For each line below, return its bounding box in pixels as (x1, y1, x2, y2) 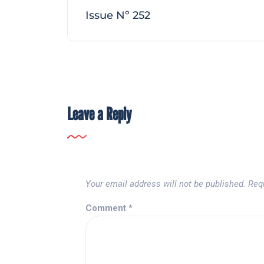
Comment (85, 203, 128, 214)
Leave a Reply (67, 103, 131, 125)
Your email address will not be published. (85, 179, 246, 190)
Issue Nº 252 (85, 9, 150, 22)
